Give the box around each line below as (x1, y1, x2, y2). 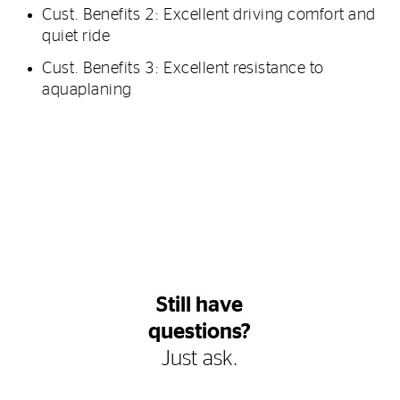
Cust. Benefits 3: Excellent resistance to (42, 60, 324, 77)
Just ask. (161, 347, 238, 370)
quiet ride (42, 28, 111, 45)
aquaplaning (42, 81, 132, 98)
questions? (148, 321, 252, 343)
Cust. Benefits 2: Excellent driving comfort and (42, 6, 376, 23)
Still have (156, 294, 244, 316)
